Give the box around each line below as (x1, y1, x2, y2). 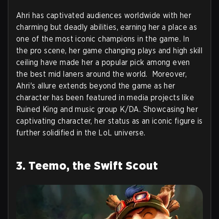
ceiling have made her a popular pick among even (16, 58, 190, 67)
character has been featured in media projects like (16, 93, 194, 103)
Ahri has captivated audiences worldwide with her (16, 11, 192, 21)
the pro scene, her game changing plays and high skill (16, 46, 203, 56)
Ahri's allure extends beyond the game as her (16, 81, 175, 91)
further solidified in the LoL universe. (16, 128, 146, 138)
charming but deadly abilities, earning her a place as (16, 22, 197, 32)
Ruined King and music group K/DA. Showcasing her (16, 105, 198, 114)
